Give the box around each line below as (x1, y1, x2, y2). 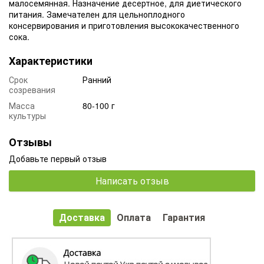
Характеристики (9, 52, 93, 68)
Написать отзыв (95, 173, 169, 187)
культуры (9, 109, 46, 121)
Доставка (59, 210, 105, 224)
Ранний (82, 73, 111, 85)
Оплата (117, 210, 151, 224)
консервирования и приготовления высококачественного (9, 19, 239, 31)
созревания (9, 83, 55, 95)
